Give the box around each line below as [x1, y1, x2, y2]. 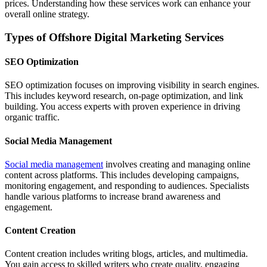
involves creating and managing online [103, 159, 250, 169]
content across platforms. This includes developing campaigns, [5, 169, 239, 180]
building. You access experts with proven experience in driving [5, 101, 240, 112]
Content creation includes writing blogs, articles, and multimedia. [5, 249, 248, 259]
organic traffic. [5, 112, 60, 123]
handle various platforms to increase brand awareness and [5, 191, 221, 201]
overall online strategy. [5, 8, 89, 19]
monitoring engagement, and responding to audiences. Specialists [5, 180, 249, 191]
